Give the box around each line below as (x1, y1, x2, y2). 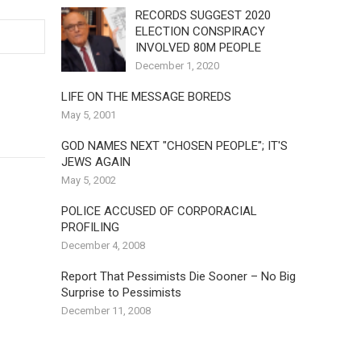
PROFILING (61, 220, 119, 234)
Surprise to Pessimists (61, 285, 181, 300)
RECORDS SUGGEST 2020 (135, 8, 271, 23)
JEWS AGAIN (61, 155, 131, 169)
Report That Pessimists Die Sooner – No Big (61, 269, 296, 284)
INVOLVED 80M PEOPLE (135, 40, 261, 55)
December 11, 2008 (61, 305, 151, 317)
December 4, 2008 (61, 239, 145, 251)
